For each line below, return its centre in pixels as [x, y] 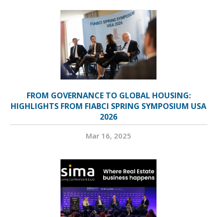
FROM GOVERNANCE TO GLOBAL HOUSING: [108, 96]
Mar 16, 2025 [108, 136]
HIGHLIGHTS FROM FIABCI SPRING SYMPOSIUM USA [108, 106]
